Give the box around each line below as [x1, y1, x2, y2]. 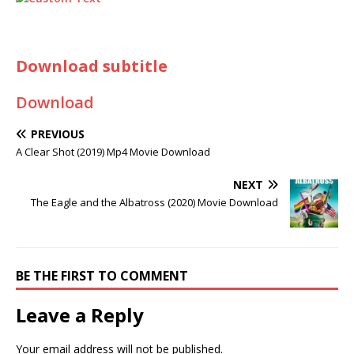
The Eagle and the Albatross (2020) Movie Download [31, 194, 278, 209]
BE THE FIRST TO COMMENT [16, 266, 188, 284]
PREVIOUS [31, 126, 85, 141]
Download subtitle [16, 55, 168, 77]
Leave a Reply [16, 301, 144, 328]
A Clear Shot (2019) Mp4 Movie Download [16, 144, 210, 159]
